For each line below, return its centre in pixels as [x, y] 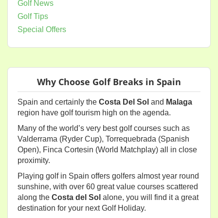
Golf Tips [33, 16]
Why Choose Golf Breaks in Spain [109, 82]
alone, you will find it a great [150, 197]
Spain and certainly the [58, 102]
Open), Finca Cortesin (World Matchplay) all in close [107, 150]
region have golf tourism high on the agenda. [94, 113]
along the [35, 197]
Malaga [179, 102]
